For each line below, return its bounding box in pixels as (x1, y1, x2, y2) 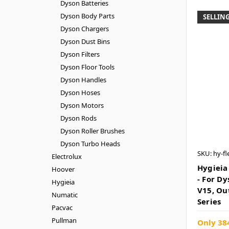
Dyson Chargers (60, 24, 109, 33)
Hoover (51, 164, 75, 174)
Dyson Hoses (60, 87, 100, 97)
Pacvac (51, 202, 73, 212)
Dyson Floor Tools (60, 62, 114, 72)
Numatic (51, 190, 78, 199)
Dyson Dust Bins (60, 36, 110, 46)
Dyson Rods (60, 113, 97, 123)
